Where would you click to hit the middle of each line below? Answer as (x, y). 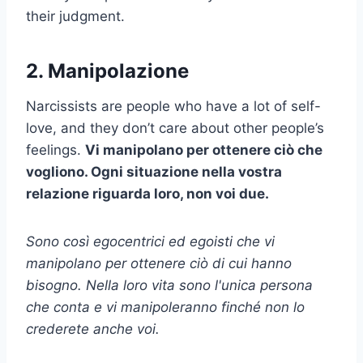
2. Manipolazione (107, 70)
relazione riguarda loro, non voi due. (147, 193)
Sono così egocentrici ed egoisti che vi (150, 241)
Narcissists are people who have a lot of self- (173, 106)
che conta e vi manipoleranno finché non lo (165, 307)
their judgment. (75, 16)
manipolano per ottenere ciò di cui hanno (159, 263)
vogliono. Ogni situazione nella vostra (154, 171)
